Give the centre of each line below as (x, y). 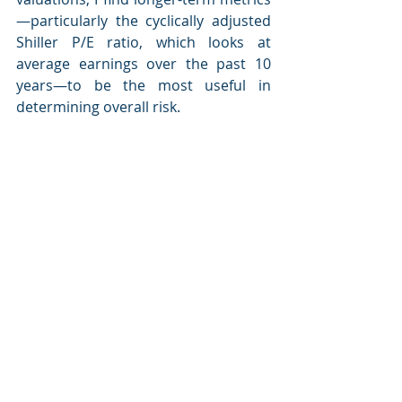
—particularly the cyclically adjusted (144, 21)
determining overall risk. (98, 107)
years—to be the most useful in (144, 85)
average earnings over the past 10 (144, 64)
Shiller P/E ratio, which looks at (144, 42)
